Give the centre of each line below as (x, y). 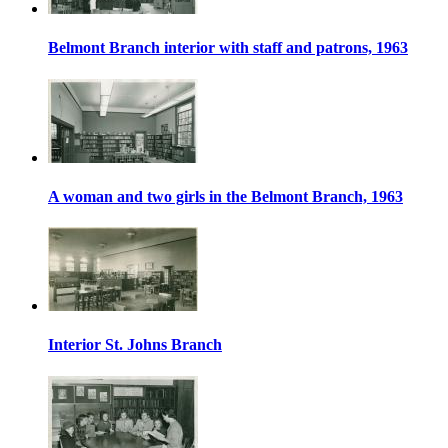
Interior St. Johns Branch (135, 345)
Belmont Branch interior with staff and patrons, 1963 (228, 48)
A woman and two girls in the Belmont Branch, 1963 (225, 196)
